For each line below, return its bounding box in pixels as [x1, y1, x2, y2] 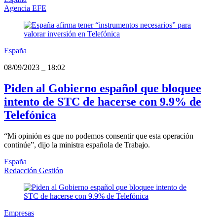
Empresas [4, 208, 34, 217]
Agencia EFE [4, 4, 46, 13]
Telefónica [4, 109, 56, 122]
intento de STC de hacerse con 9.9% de [4, 95, 201, 109]
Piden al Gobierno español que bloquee [4, 82, 201, 95]
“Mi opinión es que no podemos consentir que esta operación [4, 131, 193, 140]
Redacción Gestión [4, 166, 63, 175]
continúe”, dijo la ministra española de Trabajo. [4, 140, 150, 149]
